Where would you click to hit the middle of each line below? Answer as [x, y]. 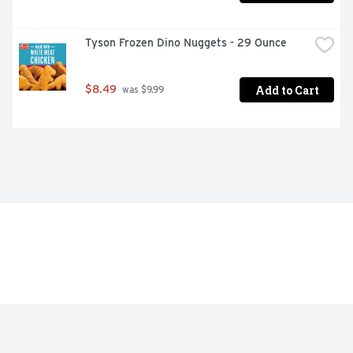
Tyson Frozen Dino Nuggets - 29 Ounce [186, 43]
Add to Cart [287, 90]
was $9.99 [142, 90]
